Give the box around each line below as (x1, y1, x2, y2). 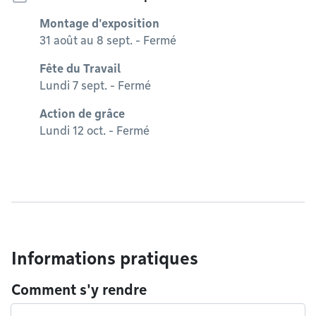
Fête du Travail (39, 62, 121, 75)
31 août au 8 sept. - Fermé (39, 34, 176, 47)
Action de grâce (39, 107, 125, 121)
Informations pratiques (11, 248, 198, 269)
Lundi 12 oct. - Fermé (39, 124, 150, 138)
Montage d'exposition (39, 17, 159, 30)
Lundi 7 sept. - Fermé (39, 79, 151, 92)
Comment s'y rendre (11, 281, 147, 298)
